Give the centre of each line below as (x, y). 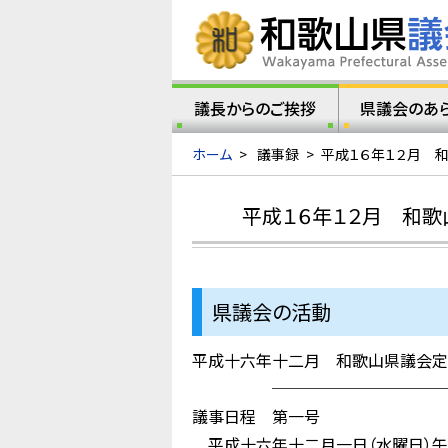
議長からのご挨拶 (254, 108)
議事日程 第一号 (256, 416)
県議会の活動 (271, 311)
